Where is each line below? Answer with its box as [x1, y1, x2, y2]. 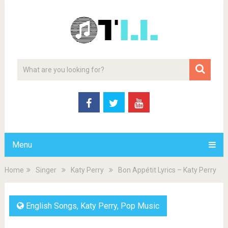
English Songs [25, 201, 77, 211]
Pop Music [120, 201, 159, 211]
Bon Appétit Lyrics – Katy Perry [118, 166, 216, 174]
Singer [35, 166, 56, 174]
